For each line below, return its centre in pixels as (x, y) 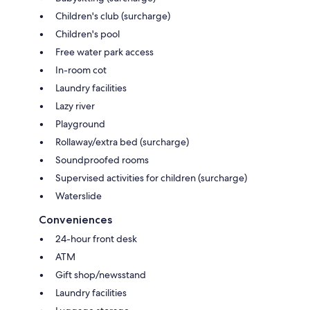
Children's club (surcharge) (113, 16)
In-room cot (81, 70)
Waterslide (79, 195)
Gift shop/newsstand (101, 274)
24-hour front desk (96, 238)
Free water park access (104, 52)
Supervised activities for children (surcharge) (151, 177)
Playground (80, 124)
